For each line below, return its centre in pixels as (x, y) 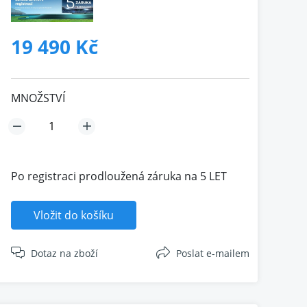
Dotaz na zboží (65, 253)
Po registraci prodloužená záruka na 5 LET (119, 176)
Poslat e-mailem (213, 253)
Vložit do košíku (73, 215)
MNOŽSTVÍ (38, 98)
